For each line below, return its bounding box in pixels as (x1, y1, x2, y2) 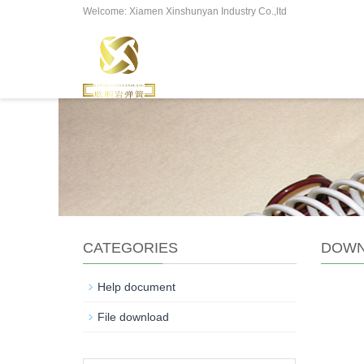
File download (97, 310, 169, 323)
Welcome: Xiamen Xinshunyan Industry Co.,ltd (83, 6, 287, 17)
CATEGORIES (83, 240, 178, 256)
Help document (97, 280, 175, 293)
